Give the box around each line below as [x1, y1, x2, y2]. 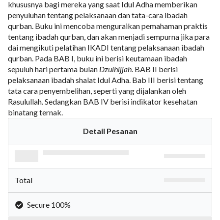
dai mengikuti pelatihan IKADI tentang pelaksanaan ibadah [8, 43, 204, 52]
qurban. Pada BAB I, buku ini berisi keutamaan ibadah [8, 54, 187, 63]
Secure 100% [25, 200, 71, 209]
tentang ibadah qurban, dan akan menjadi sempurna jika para [8, 32, 210, 41]
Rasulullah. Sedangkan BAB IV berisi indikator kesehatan [8, 97, 197, 106]
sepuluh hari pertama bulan [8, 64, 99, 74]
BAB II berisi [135, 64, 178, 74]
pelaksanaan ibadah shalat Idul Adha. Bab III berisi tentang [8, 75, 203, 84]
